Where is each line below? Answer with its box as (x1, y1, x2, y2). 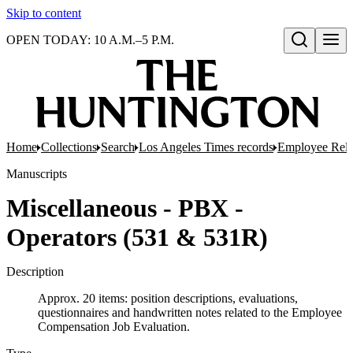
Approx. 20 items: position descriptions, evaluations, (38, 292, 298, 305)
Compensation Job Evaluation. (38, 320, 190, 333)
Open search (289, 50, 347, 62)
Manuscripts (6, 167, 67, 180)
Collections (41, 140, 97, 154)
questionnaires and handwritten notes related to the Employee (38, 306, 342, 319)
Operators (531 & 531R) (6, 223, 268, 251)
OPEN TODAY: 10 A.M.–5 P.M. (6, 33, 174, 46)
